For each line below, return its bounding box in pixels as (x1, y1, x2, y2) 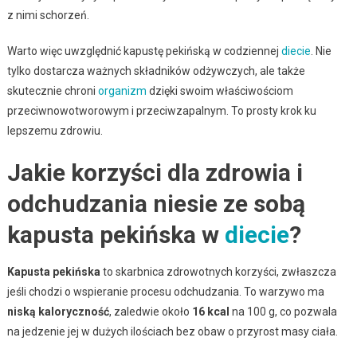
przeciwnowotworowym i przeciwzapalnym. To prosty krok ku (6, 104, 316, 117)
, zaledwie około (108, 304, 192, 318)
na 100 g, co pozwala (229, 304, 337, 318)
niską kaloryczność (6, 304, 109, 318)
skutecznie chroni (6, 84, 98, 97)
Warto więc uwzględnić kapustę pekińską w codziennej (6, 44, 281, 57)
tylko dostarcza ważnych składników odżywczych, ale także (6, 64, 305, 77)
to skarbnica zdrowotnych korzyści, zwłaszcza (100, 265, 336, 278)
